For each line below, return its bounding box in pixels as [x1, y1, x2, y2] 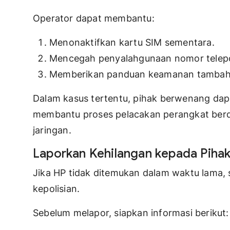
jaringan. [33, 125, 71, 136]
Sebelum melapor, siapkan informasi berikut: [33, 207, 229, 219]
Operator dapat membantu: [33, 13, 155, 24]
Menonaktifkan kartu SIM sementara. [49, 37, 215, 48]
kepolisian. [33, 183, 80, 195]
